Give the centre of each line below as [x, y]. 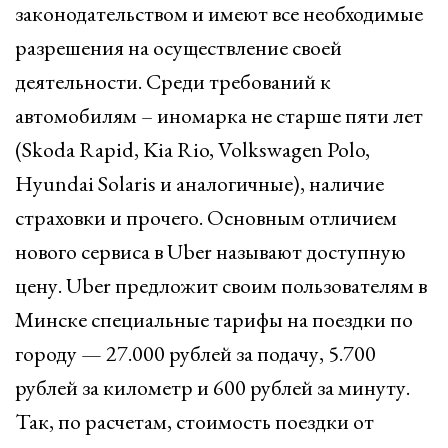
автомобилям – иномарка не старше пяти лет [219, 115]
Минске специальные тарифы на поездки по [214, 319]
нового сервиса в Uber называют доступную [210, 251]
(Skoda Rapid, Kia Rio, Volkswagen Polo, [192, 149]
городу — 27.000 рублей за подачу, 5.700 [195, 353]
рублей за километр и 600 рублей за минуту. [212, 387]
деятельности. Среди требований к [173, 81]
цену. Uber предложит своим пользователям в [221, 285]
